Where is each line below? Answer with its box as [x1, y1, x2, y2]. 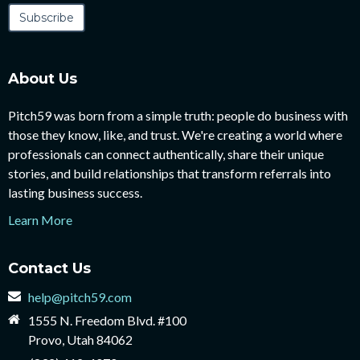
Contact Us [8, 260, 91, 277]
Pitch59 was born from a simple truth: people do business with [8, 108, 348, 123]
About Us [8, 70, 77, 88]
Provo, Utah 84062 [28, 332, 133, 347]
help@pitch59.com [28, 289, 132, 305]
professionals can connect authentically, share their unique [8, 146, 324, 162]
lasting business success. [8, 185, 142, 200]
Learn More [8, 212, 72, 227]
